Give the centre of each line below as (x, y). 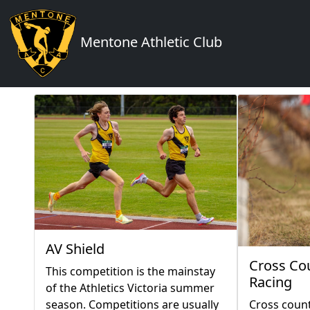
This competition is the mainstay (130, 271)
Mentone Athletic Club (150, 42)
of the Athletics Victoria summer (130, 288)
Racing (270, 282)
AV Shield (75, 248)
